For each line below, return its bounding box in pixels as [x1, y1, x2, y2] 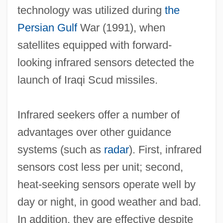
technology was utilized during [17, 3, 165, 16]
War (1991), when [77, 21, 165, 34]
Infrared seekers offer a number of [17, 108, 180, 121]
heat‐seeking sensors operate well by [17, 178, 196, 191]
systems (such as [17, 143, 104, 156]
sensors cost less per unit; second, [17, 160, 183, 173]
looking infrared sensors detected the [17, 56, 194, 69]
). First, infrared [128, 143, 202, 156]
